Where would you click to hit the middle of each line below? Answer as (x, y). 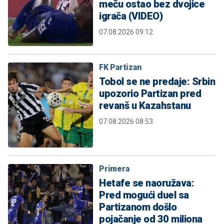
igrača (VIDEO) (131, 16)
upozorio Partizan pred (150, 94)
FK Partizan (120, 67)
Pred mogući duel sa (144, 195)
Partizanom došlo (138, 207)
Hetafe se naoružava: (146, 183)
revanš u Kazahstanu (145, 106)
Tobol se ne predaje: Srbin (157, 82)
